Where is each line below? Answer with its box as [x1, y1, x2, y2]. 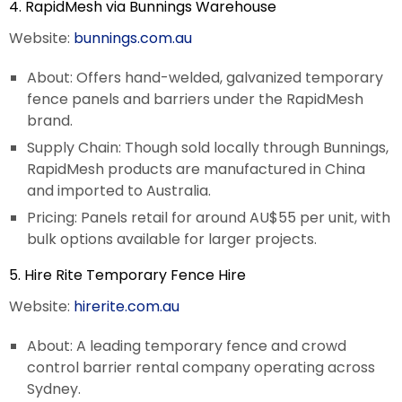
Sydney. [27, 378, 81, 399]
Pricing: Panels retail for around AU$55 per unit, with [27, 206, 390, 228]
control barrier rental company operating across [27, 356, 375, 378]
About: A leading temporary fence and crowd [27, 335, 346, 356]
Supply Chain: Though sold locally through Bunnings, [27, 136, 389, 158]
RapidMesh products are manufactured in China [27, 158, 365, 179]
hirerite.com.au [74, 295, 179, 317]
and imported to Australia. [27, 179, 211, 201]
